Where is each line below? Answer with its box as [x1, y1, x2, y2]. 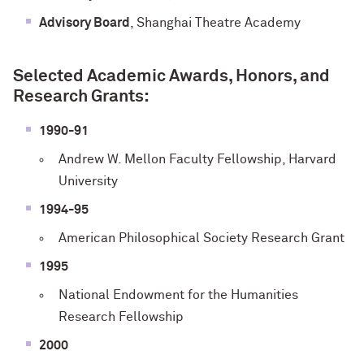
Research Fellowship [58, 310, 184, 323]
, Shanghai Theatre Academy [130, 15, 301, 29]
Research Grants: [13, 88, 149, 106]
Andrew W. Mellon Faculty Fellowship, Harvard [58, 152, 336, 166]
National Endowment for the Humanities [58, 288, 298, 301]
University [58, 174, 118, 188]
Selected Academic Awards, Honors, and [13, 67, 330, 85]
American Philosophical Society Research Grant [58, 231, 344, 245]
